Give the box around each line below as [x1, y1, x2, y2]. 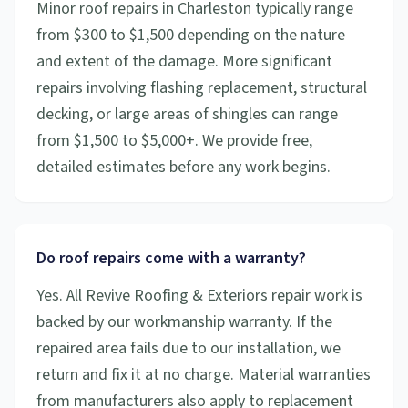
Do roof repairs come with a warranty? [36, 247, 306, 270]
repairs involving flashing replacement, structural [36, 76, 367, 99]
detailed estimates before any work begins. [36, 156, 331, 178]
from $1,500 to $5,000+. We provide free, [36, 129, 312, 152]
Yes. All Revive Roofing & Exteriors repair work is [36, 284, 362, 307]
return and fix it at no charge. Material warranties [36, 363, 371, 386]
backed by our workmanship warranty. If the [36, 311, 332, 333]
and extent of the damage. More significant [36, 50, 332, 73]
